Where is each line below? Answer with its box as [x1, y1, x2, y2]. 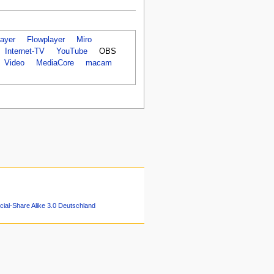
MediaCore [35, 58, 74, 67]
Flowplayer [26, 35, 65, 44]
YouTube [56, 46, 87, 56]
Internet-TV [4, 46, 45, 56]
